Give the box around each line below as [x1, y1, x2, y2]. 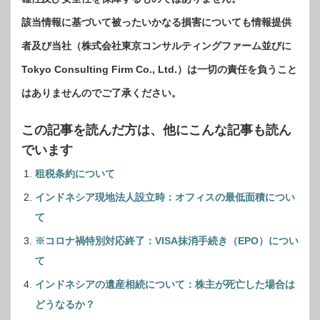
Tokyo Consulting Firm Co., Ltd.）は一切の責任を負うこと [21, 63, 297, 75]
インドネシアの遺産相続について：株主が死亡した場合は [35, 278, 295, 290]
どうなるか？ [35, 298, 95, 310]
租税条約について [35, 167, 115, 179]
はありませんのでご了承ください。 [21, 86, 181, 99]
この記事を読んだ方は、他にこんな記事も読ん [21, 122, 291, 137]
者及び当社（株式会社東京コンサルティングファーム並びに [21, 39, 291, 51]
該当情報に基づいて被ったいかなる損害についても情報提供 [21, 16, 291, 28]
